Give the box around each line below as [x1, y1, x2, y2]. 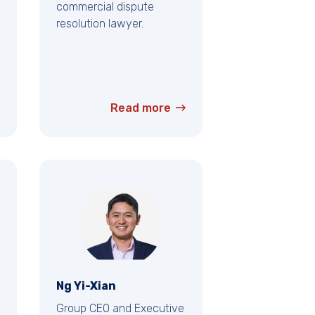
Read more [110, 101, 171, 115]
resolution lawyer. [56, 17, 143, 31]
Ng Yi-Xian [56, 279, 116, 293]
